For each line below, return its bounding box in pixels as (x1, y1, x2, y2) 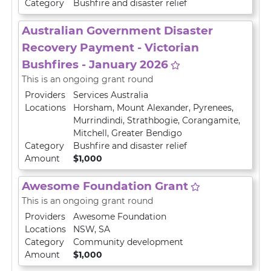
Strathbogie (127, 115, 178, 126)
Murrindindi (73, 115, 123, 126)
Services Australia (73, 90, 148, 100)
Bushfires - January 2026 (22, 57, 168, 71)
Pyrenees (193, 102, 232, 113)
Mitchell (73, 128, 107, 139)
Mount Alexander (117, 102, 189, 113)
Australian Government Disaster (22, 24, 213, 38)
